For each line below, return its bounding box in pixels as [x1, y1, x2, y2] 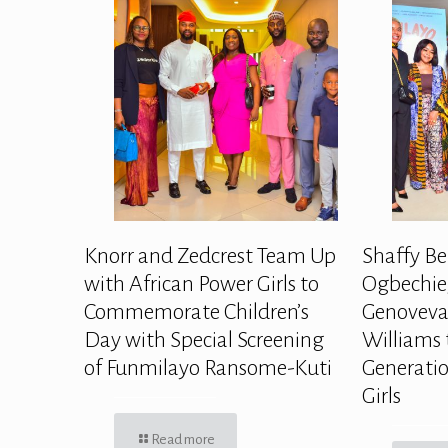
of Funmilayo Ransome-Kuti [84, 355, 332, 380]
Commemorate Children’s [84, 299, 309, 324]
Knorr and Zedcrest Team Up [84, 243, 336, 268]
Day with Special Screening [84, 327, 324, 352]
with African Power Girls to [84, 271, 319, 296]
